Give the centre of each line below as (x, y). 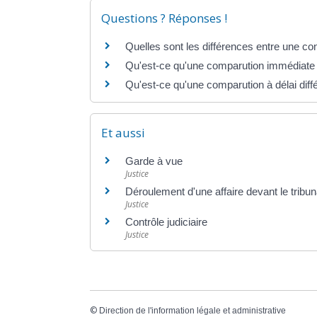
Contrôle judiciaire (166, 222)
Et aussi (123, 133)
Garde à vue (154, 161)
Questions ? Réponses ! (164, 18)
